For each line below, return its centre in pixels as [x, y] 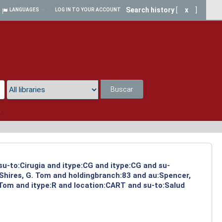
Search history [150, 10]
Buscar [122, 89]
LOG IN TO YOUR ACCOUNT [88, 10]
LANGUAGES [24, 10]
